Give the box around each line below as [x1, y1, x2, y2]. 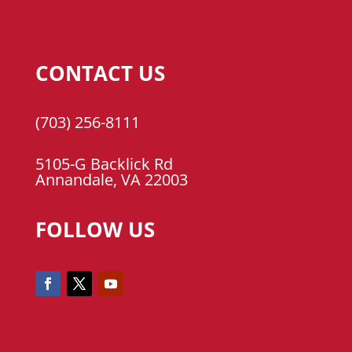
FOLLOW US [35, 215, 155, 244]
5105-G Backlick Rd [35, 153, 173, 175]
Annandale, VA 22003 [35, 169, 188, 191]
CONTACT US [35, 59, 165, 88]
